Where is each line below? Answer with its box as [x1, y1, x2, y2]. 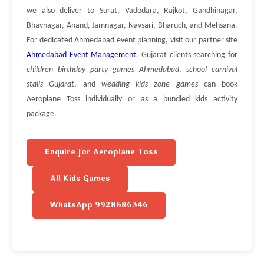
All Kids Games [50, 173, 110, 185]
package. [27, 110, 57, 119]
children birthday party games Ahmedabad [27, 65, 179, 75]
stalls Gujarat [27, 80, 75, 90]
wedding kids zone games [101, 80, 198, 90]
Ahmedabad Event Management [27, 51, 137, 60]
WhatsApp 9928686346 [50, 199, 148, 212]
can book [197, 80, 237, 90]
